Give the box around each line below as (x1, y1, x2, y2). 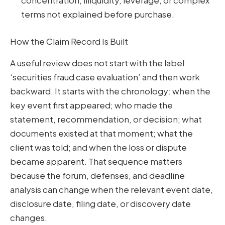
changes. (10, 211, 47, 223)
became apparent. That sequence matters (10, 155, 182, 167)
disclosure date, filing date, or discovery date (10, 197, 191, 209)
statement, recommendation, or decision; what (10, 113, 202, 125)
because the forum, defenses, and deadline (10, 169, 185, 181)
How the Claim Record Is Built (10, 35, 128, 47)
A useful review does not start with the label (10, 57, 184, 68)
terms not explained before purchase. (21, 9, 174, 20)
